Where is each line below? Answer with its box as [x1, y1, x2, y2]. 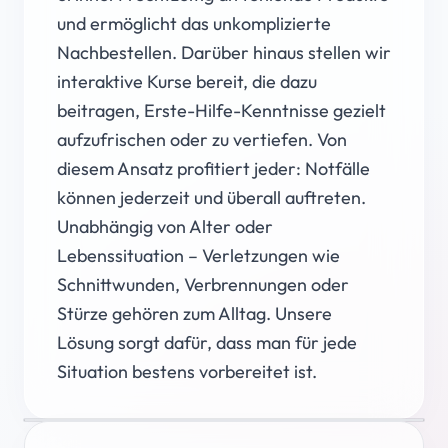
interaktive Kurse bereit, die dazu [57, 70, 317, 93]
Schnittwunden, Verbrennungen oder [57, 273, 349, 296]
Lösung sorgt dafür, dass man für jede [57, 331, 357, 354]
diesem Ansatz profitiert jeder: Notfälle [57, 157, 370, 180]
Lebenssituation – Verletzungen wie [57, 244, 340, 267]
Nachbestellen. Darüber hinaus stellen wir [57, 41, 391, 64]
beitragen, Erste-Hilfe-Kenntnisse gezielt [57, 99, 386, 122]
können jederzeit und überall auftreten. [57, 186, 366, 209]
